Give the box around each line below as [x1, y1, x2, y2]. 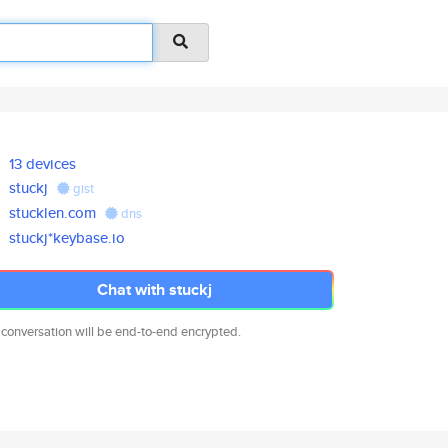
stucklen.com [9, 202, 97, 223]
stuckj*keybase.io [9, 227, 126, 248]
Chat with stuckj [96, 278, 212, 301]
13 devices [9, 153, 77, 174]
